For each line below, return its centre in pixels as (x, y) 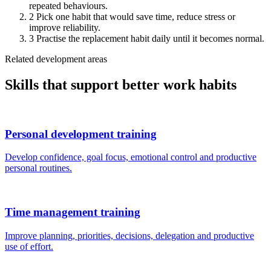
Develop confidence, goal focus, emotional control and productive (131, 157)
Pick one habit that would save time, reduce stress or (136, 17)
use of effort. (29, 246)
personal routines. (38, 168)
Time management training (73, 212)
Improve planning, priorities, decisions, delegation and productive (129, 235)
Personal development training (81, 134)
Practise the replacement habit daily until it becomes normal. (150, 39)
